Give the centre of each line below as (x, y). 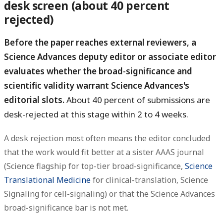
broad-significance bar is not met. (66, 207)
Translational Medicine (47, 180)
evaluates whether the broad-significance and (98, 71)
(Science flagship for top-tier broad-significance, (94, 166)
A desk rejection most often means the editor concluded (107, 138)
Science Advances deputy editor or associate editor (110, 57)
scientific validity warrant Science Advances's (97, 86)
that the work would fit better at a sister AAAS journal (104, 152)
